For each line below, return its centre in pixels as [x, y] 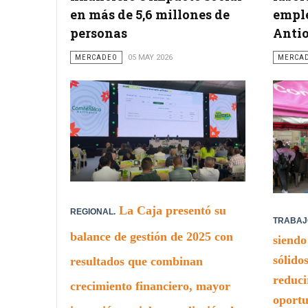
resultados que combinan [136, 261]
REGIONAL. [93, 211]
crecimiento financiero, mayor [150, 286]
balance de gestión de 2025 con [152, 236]
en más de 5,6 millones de [150, 14]
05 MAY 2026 [150, 57]
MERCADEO [96, 57]
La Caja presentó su [173, 210]
